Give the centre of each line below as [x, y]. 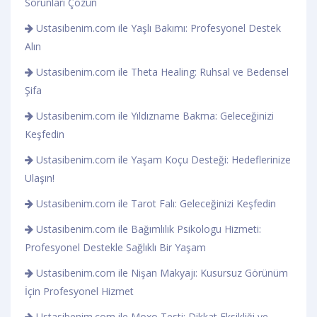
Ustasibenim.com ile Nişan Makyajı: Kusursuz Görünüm [161, 272]
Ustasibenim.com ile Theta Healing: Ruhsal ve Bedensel [161, 71]
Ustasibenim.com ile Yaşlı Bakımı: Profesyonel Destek [157, 28]
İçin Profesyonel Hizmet [79, 291]
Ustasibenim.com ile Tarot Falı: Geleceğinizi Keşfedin [155, 203]
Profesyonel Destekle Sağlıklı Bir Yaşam [115, 247]
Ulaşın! [40, 178]
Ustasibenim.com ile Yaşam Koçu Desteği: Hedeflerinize [162, 159]
